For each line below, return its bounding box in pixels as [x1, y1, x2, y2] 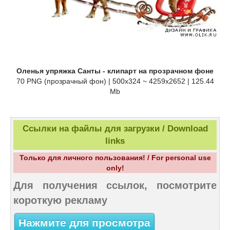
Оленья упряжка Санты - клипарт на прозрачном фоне [16, 67, 214, 75]
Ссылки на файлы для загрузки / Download [22, 124, 208, 134]
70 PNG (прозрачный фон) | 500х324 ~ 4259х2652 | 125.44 [16, 77, 214, 86]
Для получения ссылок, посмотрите [13, 180, 217, 191]
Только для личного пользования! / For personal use [19, 154, 211, 162]
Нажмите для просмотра [18, 216, 150, 229]
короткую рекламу [13, 195, 107, 206]
